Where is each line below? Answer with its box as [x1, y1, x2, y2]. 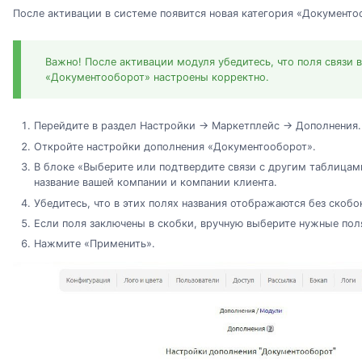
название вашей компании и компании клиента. [33, 176, 277, 189]
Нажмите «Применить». [33, 238, 155, 250]
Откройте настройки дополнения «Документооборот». [33, 140, 316, 153]
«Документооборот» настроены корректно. [45, 71, 269, 84]
